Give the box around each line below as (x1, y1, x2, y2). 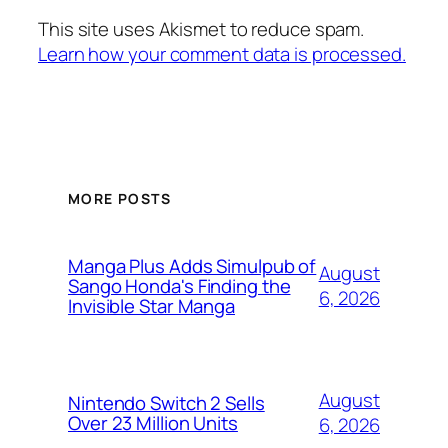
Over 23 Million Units (68, 410, 238, 437)
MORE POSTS (68, 189, 171, 209)
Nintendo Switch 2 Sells (68, 390, 265, 417)
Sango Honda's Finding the (68, 273, 291, 300)
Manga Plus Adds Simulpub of (68, 253, 317, 280)
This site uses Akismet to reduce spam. (38, 15, 365, 42)
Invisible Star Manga (68, 293, 235, 320)
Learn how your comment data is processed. (38, 40, 406, 67)
